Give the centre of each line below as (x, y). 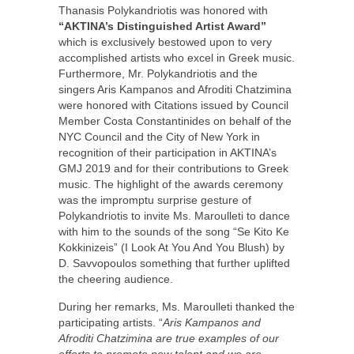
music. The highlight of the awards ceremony (171, 185)
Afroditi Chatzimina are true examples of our (169, 339)
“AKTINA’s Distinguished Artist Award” (162, 26)
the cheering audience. (116, 279)
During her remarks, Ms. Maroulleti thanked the (177, 307)
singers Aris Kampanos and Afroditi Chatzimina (175, 90)
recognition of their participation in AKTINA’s (168, 153)
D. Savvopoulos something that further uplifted (174, 264)
